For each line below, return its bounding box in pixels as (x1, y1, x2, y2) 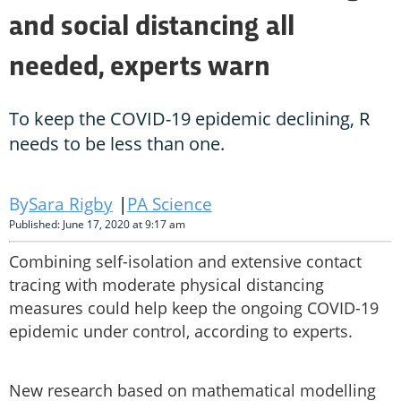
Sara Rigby (29, 192, 113, 217)
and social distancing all (9, 14, 294, 42)
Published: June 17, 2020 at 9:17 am (9, 217, 185, 233)
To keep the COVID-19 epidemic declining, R (9, 107, 370, 132)
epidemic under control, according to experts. (9, 320, 353, 343)
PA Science (126, 192, 212, 217)
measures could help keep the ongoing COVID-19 (9, 297, 379, 320)
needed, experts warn (9, 55, 270, 82)
